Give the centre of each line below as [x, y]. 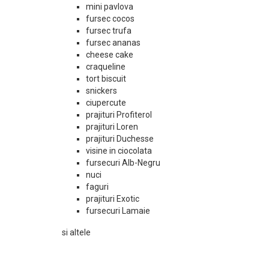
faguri [97, 187]
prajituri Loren [112, 127]
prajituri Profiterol [119, 115]
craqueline [106, 67]
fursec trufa [109, 31]
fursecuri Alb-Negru [123, 163]
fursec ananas [113, 43]
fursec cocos [110, 19]
